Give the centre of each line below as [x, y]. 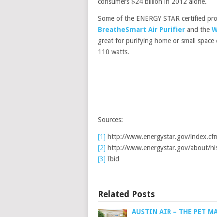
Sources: [110, 120]
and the [198, 30]
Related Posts [126, 194]
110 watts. [114, 52]
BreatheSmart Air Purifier [141, 30]
